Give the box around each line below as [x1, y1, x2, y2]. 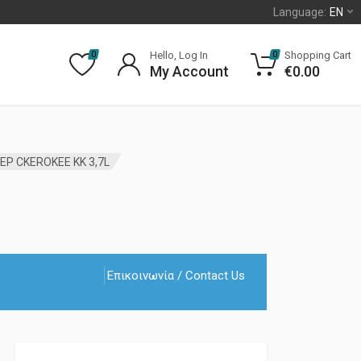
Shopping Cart [284, 49, 351, 61]
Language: [273, 6, 326, 19]
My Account [150, 63, 229, 80]
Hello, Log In [150, 49, 208, 61]
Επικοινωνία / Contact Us [106, 268, 245, 284]
